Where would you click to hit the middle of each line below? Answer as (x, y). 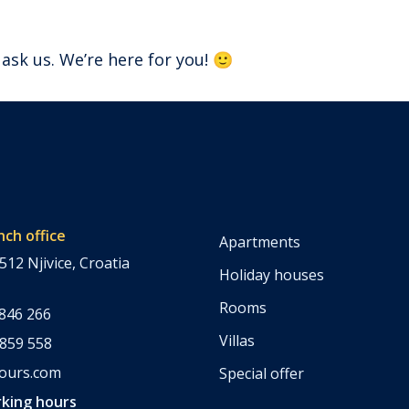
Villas (237, 340)
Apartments (260, 241)
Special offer (262, 373)
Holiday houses (272, 274)
